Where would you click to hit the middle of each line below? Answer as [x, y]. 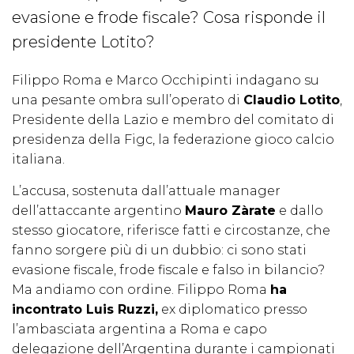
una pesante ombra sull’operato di [128, 100]
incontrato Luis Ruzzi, [85, 310]
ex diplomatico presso [233, 310]
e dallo [299, 211]
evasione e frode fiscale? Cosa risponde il [169, 18]
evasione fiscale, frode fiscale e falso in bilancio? [168, 270]
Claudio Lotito [292, 100]
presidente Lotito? [83, 42]
